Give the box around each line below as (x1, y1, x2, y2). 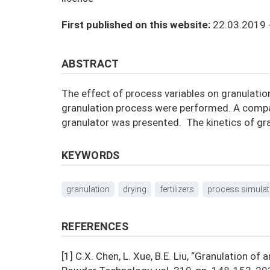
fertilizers (160, 184, 194, 194)
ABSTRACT (61, 57, 119, 70)
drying (123, 184, 146, 194)
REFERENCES (61, 220, 128, 233)
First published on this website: (61, 19, 213, 31)
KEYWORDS (61, 149, 120, 162)
